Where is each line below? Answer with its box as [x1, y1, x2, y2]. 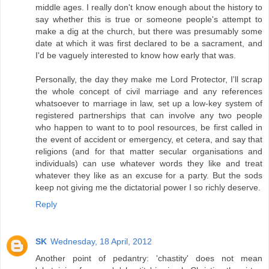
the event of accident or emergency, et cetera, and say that [35, 134, 262, 145]
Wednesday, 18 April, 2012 [50, 237, 152, 247]
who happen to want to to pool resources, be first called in [35, 122, 262, 133]
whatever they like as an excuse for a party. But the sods [35, 171, 262, 181]
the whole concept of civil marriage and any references [35, 86, 262, 97]
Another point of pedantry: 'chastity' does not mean [35, 253, 262, 264]
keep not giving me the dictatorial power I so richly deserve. [35, 183, 261, 193]
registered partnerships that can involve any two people [35, 110, 262, 121]
